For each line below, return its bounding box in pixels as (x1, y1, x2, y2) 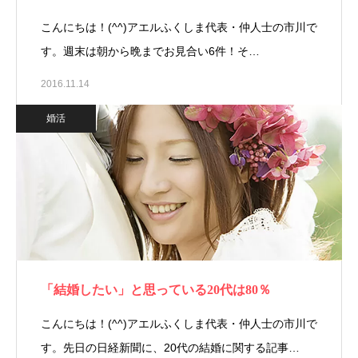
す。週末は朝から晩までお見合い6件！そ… (41, 45, 260, 58)
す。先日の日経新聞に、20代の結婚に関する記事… (41, 341, 300, 354)
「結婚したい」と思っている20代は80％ (41, 283, 271, 296)
